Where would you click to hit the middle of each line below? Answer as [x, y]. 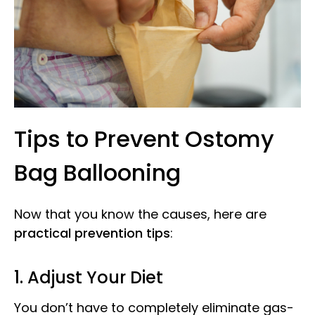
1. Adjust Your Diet [89, 278]
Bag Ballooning [97, 173]
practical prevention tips [92, 233]
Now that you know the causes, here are [140, 214]
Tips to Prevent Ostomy [144, 139]
